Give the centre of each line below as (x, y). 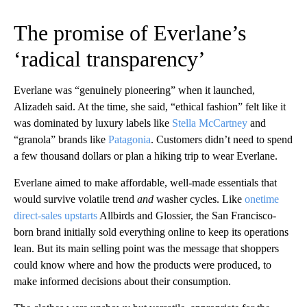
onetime (262, 199)
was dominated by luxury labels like (93, 123)
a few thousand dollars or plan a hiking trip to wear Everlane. (146, 156)
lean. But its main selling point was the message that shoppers (146, 248)
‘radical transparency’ (110, 59)
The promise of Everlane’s (130, 33)
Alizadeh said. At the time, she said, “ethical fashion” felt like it (150, 106)
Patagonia (130, 139)
